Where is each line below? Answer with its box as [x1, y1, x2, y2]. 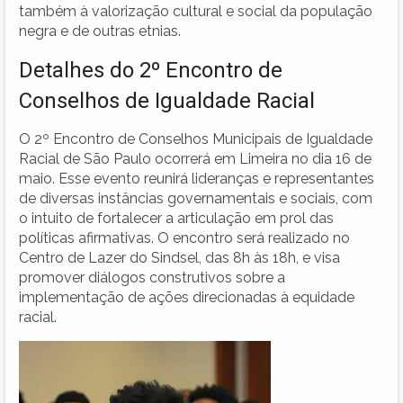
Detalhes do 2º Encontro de [19, 57, 282, 83]
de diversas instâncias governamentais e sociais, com [19, 189, 372, 207]
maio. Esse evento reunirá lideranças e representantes [19, 169, 374, 187]
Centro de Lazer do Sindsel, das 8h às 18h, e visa [19, 248, 340, 266]
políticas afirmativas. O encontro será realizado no [19, 228, 350, 246]
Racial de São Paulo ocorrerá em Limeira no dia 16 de [19, 149, 372, 167]
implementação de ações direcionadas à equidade [19, 288, 354, 306]
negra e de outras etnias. [19, 22, 181, 40]
